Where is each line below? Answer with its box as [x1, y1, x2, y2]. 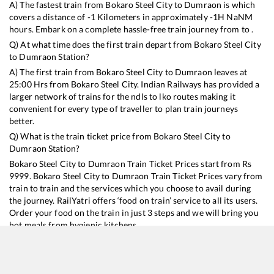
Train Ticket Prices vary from [149, 171, 263, 181]
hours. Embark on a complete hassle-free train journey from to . [9, 24, 254, 34]
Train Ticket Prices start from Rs [125, 158, 252, 169]
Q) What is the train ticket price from [9, 131, 154, 141]
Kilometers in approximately [95, 12, 210, 22]
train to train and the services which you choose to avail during [9, 183, 251, 193]
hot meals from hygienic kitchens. [9, 220, 139, 230]
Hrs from [31, 79, 71, 89]
